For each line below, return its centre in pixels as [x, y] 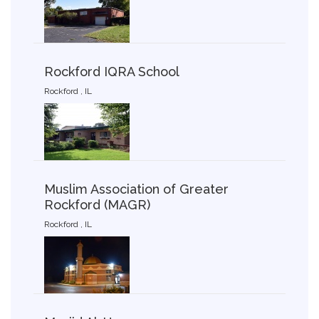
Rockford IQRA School [112, 71]
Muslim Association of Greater [136, 189]
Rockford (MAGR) [97, 204]
